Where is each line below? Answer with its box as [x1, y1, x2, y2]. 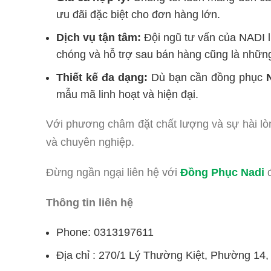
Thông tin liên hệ [46, 197, 133, 209]
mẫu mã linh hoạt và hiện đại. [56, 88, 198, 101]
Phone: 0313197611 [56, 226, 154, 239]
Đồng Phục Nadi [180, 166, 264, 179]
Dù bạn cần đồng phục [151, 71, 267, 84]
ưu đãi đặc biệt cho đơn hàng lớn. [56, 8, 220, 21]
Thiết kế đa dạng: [56, 71, 151, 84]
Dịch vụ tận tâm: [56, 31, 141, 44]
